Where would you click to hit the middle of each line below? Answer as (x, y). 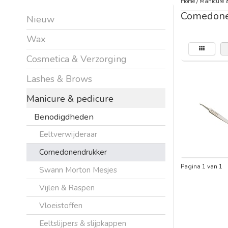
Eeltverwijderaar (68, 134)
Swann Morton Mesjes (78, 169)
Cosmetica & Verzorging (77, 59)
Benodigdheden (64, 117)
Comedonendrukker (73, 152)
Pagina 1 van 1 (201, 166)
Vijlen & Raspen (67, 187)
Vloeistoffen (61, 205)
